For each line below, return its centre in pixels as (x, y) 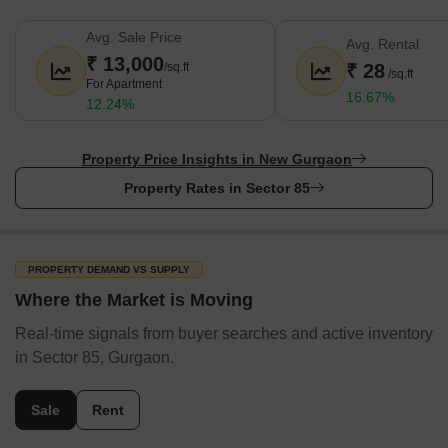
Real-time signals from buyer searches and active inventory (224, 333)
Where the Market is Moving (134, 300)
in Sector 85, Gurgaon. (94, 357)
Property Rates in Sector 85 (217, 188)
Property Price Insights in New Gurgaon (217, 159)
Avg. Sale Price (134, 37)
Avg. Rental (382, 44)
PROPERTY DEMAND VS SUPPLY (109, 269)
